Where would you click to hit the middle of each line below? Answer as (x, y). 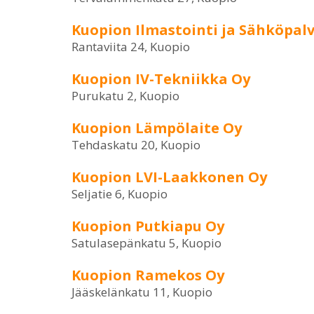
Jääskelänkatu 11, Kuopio (142, 292)
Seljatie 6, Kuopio (120, 194)
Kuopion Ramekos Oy (148, 275)
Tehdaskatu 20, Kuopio (136, 145)
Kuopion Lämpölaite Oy (157, 128)
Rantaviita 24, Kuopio (131, 47)
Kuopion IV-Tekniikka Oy (161, 79)
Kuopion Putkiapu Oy (148, 226)
